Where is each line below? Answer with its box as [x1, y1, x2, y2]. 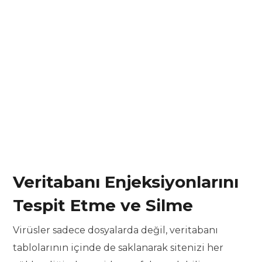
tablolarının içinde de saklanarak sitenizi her [13, 242, 224, 254]
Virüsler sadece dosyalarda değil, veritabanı [13, 225, 219, 236]
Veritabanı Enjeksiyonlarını [13, 172, 239, 192]
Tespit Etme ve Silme [13, 195, 194, 216]
